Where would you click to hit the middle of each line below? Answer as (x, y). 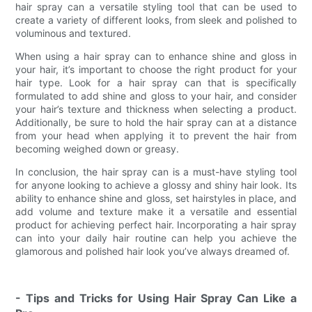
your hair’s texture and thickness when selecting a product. (156, 109)
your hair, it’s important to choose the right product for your (156, 69)
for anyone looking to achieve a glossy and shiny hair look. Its (156, 185)
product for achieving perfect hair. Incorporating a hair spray (156, 224)
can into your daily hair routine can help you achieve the (156, 237)
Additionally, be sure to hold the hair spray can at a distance (156, 122)
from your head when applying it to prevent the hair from (156, 135)
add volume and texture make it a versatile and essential (156, 211)
